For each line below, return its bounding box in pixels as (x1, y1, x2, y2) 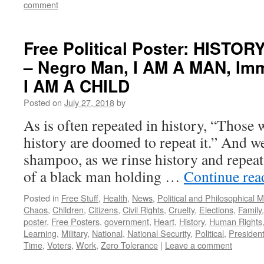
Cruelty (169, 203, 194, 216)
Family (238, 203, 262, 216)
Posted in (24, 192, 59, 204)
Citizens (88, 203, 118, 216)
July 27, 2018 (64, 96, 114, 108)
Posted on (24, 96, 62, 108)
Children (52, 203, 84, 216)
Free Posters (51, 215, 100, 227)
